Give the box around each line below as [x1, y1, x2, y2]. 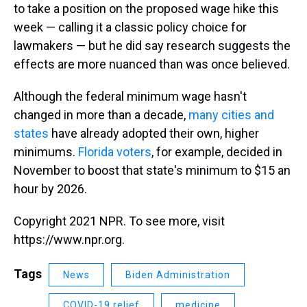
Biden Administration [125, 269, 230, 280]
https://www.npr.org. [14, 232, 125, 247]
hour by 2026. [14, 182, 87, 196]
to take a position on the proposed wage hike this [14, 1, 279, 16]
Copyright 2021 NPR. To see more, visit [14, 214, 225, 228]
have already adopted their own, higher [49, 126, 259, 140]
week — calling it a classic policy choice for [14, 20, 247, 34]
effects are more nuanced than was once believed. [14, 57, 290, 71]
